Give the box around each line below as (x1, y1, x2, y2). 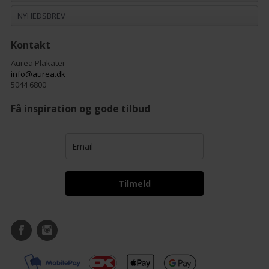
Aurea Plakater (10, 57, 65, 68)
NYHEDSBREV (17, 10, 65, 21)
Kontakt (10, 38, 50, 52)
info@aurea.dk (10, 68, 65, 79)
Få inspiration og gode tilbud (10, 101, 150, 115)
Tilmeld (118, 177, 151, 189)
